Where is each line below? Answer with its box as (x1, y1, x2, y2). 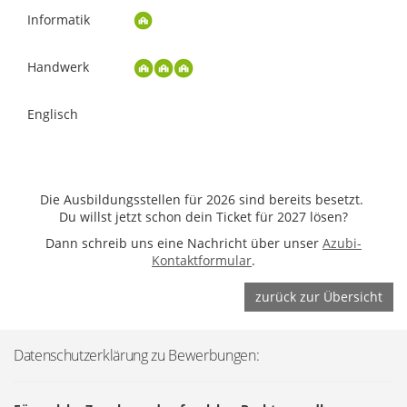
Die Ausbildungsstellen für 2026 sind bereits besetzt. (40, 190, 367, 208)
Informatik (27, 10, 90, 28)
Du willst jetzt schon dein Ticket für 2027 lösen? (59, 207, 348, 225)
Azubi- (323, 233, 362, 252)
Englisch (27, 104, 78, 123)
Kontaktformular (152, 251, 252, 269)
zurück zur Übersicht (255, 287, 382, 305)
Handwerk (27, 57, 89, 75)
